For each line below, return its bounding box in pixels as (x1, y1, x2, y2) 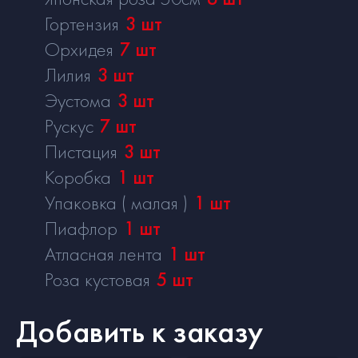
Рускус (45, 113, 93, 138)
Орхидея (45, 36, 113, 62)
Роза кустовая (45, 266, 150, 292)
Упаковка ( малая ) (45, 189, 188, 215)
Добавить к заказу (16, 310, 263, 352)
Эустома (45, 87, 111, 113)
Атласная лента (45, 241, 162, 266)
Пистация (45, 138, 117, 164)
